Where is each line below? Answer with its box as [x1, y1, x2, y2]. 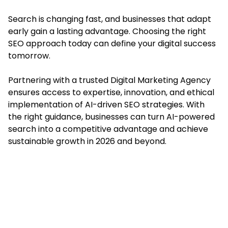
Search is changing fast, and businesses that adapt [8, 13, 211, 25]
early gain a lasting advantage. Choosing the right [8, 25, 206, 37]
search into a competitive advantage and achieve [8, 123, 208, 135]
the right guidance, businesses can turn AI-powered [8, 110, 215, 123]
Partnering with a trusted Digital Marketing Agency [8, 74, 211, 86]
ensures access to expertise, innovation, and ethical [8, 86, 214, 98]
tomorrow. [8, 49, 50, 62]
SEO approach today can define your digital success [8, 37, 216, 49]
